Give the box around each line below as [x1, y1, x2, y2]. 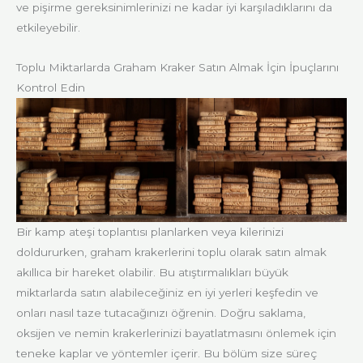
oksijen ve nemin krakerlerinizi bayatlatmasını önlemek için [16, 326, 336, 340]
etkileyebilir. [16, 21, 80, 35]
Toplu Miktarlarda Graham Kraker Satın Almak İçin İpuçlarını [16, 60, 339, 74]
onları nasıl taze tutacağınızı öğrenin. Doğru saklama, [16, 305, 305, 319]
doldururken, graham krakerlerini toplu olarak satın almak [16, 245, 327, 258]
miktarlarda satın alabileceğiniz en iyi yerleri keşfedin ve [16, 285, 318, 299]
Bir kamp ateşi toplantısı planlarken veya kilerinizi [16, 224, 284, 238]
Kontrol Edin [16, 80, 85, 94]
